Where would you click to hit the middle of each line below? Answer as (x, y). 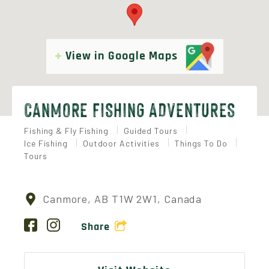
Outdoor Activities (122, 143)
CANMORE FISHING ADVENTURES (130, 108)
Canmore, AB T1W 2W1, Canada (122, 199)
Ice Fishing (47, 143)
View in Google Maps (123, 56)
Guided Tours (152, 131)
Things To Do (202, 143)
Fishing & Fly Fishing (68, 131)
